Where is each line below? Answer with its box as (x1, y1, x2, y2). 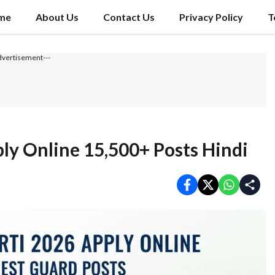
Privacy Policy (179, 11, 243, 23)
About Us (36, 11, 79, 23)
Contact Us (103, 11, 155, 23)
